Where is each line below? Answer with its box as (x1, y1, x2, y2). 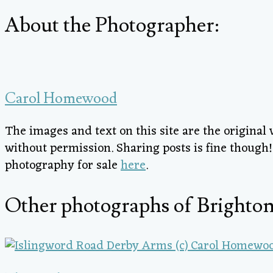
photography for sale (5, 155, 121, 177)
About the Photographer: (5, 11, 219, 39)
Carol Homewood (5, 89, 117, 108)
